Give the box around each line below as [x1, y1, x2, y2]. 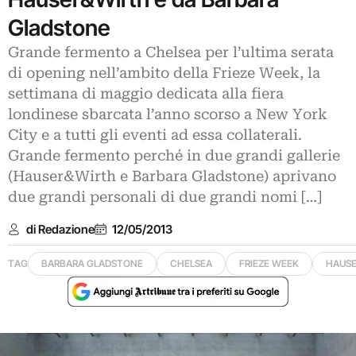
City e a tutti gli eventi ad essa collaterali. [8, 126, 302, 144]
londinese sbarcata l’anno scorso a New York [8, 106, 327, 123]
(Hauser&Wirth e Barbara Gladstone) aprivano [8, 168, 336, 185]
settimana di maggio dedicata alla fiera [8, 85, 284, 103]
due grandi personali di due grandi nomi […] [8, 188, 322, 206]
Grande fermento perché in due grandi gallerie [8, 147, 340, 164]
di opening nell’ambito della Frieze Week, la [8, 64, 320, 82]
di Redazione [25, 221, 95, 237]
